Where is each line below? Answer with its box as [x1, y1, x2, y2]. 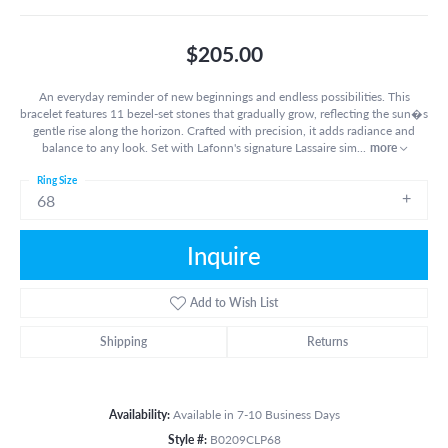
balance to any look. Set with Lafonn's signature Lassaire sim [41, 138, 357, 155]
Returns [307, 332, 348, 350]
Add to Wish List [190, 293, 279, 311]
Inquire [187, 237, 261, 272]
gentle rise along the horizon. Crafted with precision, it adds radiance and [33, 121, 415, 138]
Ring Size [37, 172, 77, 187]
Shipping [100, 332, 147, 350]
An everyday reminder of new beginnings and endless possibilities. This [38, 87, 410, 104]
